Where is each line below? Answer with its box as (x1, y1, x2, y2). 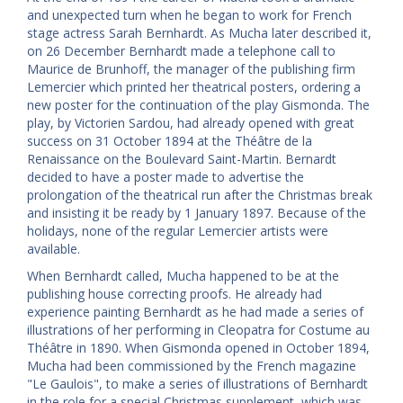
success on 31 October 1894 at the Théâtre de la (27, 131, 312, 149)
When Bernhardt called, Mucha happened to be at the (27, 266, 339, 284)
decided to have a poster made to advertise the (27, 167, 304, 185)
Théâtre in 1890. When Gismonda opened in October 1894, (27, 338, 370, 356)
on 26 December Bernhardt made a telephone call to (27, 41, 336, 59)
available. (27, 239, 80, 257)
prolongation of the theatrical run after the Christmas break (27, 185, 372, 203)
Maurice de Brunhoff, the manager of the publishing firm (27, 59, 355, 77)
